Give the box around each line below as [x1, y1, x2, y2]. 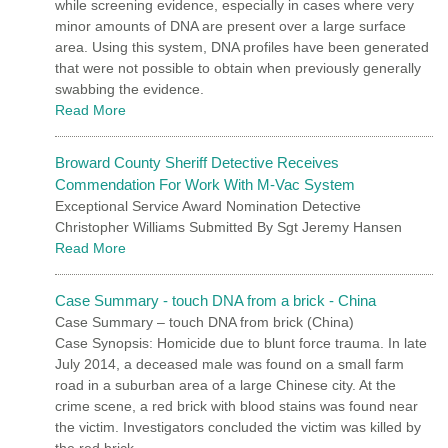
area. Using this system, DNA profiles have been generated [55, 38, 429, 55]
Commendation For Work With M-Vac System [55, 175, 355, 193]
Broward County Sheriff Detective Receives [55, 153, 339, 171]
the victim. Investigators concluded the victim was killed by [55, 418, 421, 435]
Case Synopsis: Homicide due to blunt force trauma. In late [55, 334, 427, 351]
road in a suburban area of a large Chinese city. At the [55, 376, 396, 393]
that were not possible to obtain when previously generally [55, 59, 421, 76]
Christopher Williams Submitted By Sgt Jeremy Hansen [55, 218, 402, 235]
